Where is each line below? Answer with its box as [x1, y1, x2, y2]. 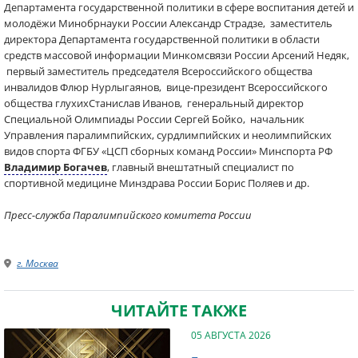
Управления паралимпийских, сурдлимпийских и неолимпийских [4, 128, 332, 142]
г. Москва [17, 257, 58, 270]
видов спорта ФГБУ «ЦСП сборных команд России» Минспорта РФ [4, 144, 332, 158]
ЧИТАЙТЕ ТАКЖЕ [111, 300, 247, 321]
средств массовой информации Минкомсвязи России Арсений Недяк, [4, 48, 349, 62]
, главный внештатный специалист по [107, 160, 294, 174]
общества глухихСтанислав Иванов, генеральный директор [4, 96, 304, 110]
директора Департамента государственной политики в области [4, 32, 320, 46]
